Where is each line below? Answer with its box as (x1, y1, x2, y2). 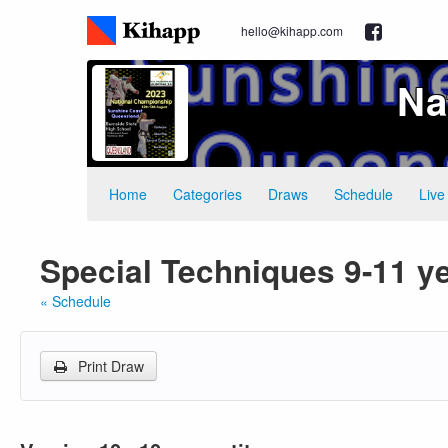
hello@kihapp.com (241, 22, 343, 39)
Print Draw (74, 356, 144, 376)
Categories (173, 184, 242, 204)
